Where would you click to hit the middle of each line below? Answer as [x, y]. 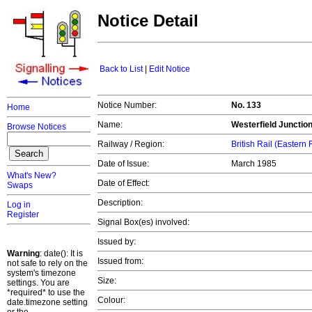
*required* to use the [46, 292]
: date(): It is [61, 253]
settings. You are [38, 283]
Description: [120, 203]
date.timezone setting [47, 302]
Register [23, 214]
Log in [19, 205]
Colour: [111, 301]
